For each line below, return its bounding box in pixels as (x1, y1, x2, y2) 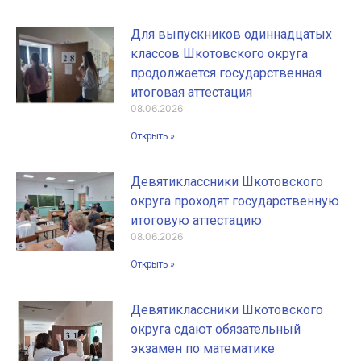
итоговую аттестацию (131, 212, 263, 228)
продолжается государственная (131, 64, 322, 81)
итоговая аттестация (131, 84, 253, 100)
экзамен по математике (131, 340, 276, 356)
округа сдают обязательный (131, 321, 301, 337)
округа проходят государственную (131, 193, 340, 209)
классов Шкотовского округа (131, 45, 309, 61)
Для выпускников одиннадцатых (131, 26, 333, 42)
